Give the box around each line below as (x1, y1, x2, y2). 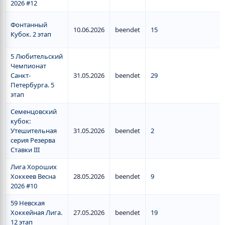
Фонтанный (11, 20, 47, 29)
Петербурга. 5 (11, 80, 54, 89)
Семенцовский (11, 107, 57, 116)
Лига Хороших (11, 162, 57, 171)
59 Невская (11, 198, 45, 207)
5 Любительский (11, 52, 63, 61)
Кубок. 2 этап (11, 30, 51, 39)
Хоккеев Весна (11, 172, 56, 181)
